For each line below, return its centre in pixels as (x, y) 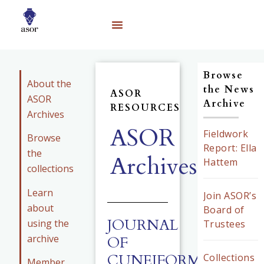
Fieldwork (226, 134)
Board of (224, 210)
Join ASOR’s (230, 196)
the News (229, 90)
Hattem (220, 162)
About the (49, 84)
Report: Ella (230, 148)
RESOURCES (146, 108)
